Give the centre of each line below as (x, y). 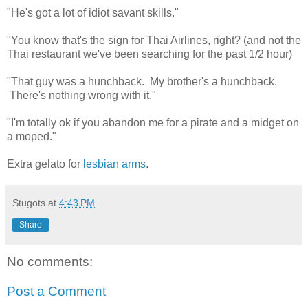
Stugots (29, 202)
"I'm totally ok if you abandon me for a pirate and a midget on (153, 122)
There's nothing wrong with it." (81, 95)
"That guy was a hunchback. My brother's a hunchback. (142, 81)
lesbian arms (114, 164)
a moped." (32, 136)
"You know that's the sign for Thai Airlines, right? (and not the (154, 40)
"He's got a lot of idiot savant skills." (93, 12)
